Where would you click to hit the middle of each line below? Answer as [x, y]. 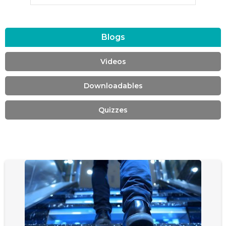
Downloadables [113, 86]
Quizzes [113, 110]
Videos [113, 62]
